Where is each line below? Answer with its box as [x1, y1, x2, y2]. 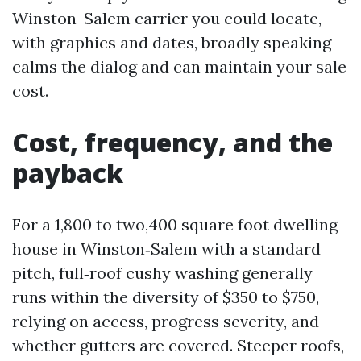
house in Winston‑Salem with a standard [12, 239, 321, 259]
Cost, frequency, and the [12, 125, 333, 160]
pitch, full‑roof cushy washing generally [12, 263, 313, 283]
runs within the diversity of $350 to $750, [12, 287, 319, 307]
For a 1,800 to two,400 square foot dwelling [12, 214, 338, 234]
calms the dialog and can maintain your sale [12, 56, 346, 77]
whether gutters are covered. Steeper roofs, [12, 335, 344, 355]
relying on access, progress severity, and [12, 311, 319, 331]
